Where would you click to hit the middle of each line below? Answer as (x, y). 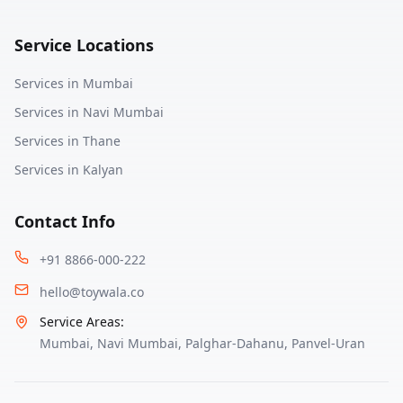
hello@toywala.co (92, 292)
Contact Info (65, 221)
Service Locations (84, 45)
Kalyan (103, 170)
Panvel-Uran (328, 343)
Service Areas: (82, 322)
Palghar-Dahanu (235, 343)
